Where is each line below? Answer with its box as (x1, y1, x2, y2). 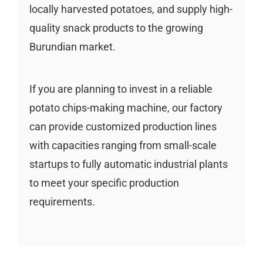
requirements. (29, 195, 95, 208)
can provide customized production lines (29, 120, 217, 133)
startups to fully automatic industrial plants (29, 157, 228, 170)
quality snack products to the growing (29, 21, 203, 34)
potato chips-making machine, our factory (29, 101, 222, 114)
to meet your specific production (29, 176, 179, 189)
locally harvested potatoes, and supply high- (29, 2, 232, 15)
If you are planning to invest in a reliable (29, 82, 213, 95)
